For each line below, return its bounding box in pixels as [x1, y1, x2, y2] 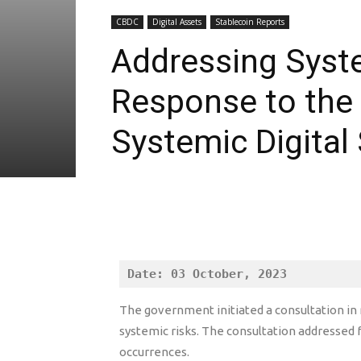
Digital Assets [152, 16, 201, 27]
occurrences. [119, 345, 189, 359]
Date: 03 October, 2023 [127, 267, 287, 281]
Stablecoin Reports [215, 16, 284, 27]
